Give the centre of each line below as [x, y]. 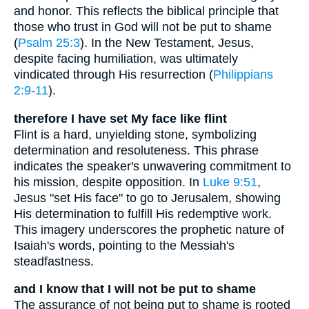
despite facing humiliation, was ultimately [126, 58]
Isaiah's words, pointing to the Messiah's [124, 245]
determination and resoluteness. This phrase [136, 150]
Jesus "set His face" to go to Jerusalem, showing [147, 198]
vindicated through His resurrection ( [113, 74]
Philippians [243, 74]
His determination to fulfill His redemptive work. [143, 213]
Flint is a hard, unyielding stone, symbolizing [135, 134]
